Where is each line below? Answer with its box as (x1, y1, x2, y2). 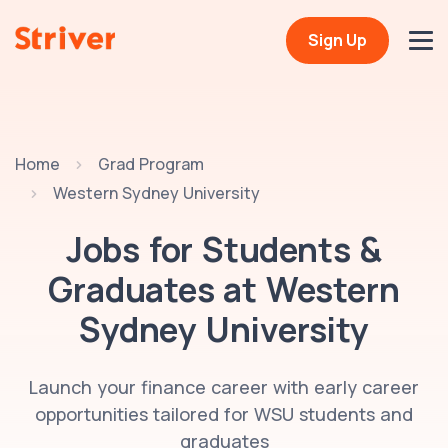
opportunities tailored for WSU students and (35, 402, 413, 427)
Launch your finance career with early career (29, 375, 419, 400)
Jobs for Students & (65, 226, 383, 273)
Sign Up (308, 29, 367, 52)
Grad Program (98, 153, 204, 176)
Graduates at (48, 266, 266, 313)
